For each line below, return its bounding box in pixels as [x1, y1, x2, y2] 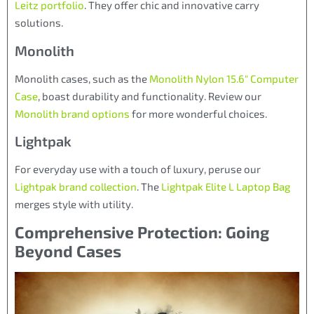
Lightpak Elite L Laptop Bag [161, 179, 290, 193]
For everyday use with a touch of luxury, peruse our [15, 162, 261, 175]
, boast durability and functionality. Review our [38, 89, 261, 102]
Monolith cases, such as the [15, 71, 149, 85]
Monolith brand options [15, 107, 130, 120]
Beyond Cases [15, 241, 121, 261]
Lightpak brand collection [15, 179, 137, 193]
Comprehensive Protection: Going [15, 222, 269, 243]
